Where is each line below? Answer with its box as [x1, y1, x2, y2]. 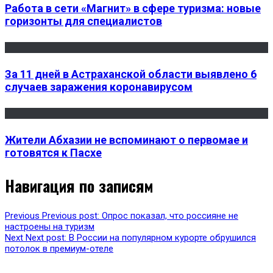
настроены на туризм [5, 221, 94, 233]
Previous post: [42, 210, 99, 222]
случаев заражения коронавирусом [5, 80, 193, 93]
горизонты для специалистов [5, 14, 162, 27]
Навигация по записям [5, 173, 153, 197]
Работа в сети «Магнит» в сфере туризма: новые [5, 1, 261, 15]
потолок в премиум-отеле [5, 243, 113, 255]
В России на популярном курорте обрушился [69, 232, 256, 244]
